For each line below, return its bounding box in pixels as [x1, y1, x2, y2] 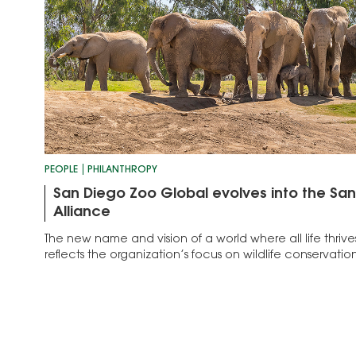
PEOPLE [44, 165, 78, 176]
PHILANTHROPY [87, 165, 157, 176]
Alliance [52, 206, 110, 221]
